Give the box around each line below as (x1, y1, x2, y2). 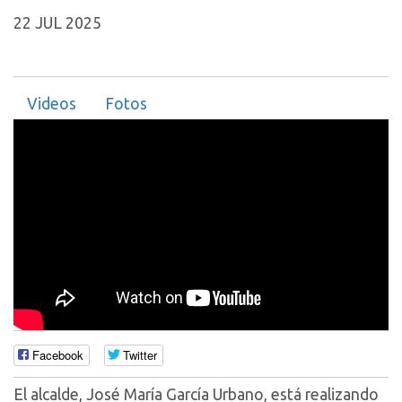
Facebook (32, 346, 83, 364)
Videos (27, 94, 76, 112)
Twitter (123, 346, 157, 364)
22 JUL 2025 (13, 13, 101, 31)
